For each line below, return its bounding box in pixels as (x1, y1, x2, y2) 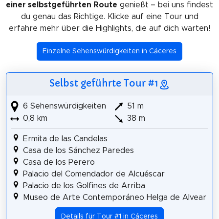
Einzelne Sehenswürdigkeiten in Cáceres (43, 48, 176, 55)
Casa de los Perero (22, 158, 95, 166)
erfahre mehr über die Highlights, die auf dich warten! (9, 24, 210, 32)
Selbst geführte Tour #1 (49, 77, 158, 89)
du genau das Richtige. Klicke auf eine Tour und (21, 12, 198, 21)
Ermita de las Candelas (22, 134, 108, 143)
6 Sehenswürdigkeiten (20, 102, 106, 110)
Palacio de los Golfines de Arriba (22, 181, 145, 190)
